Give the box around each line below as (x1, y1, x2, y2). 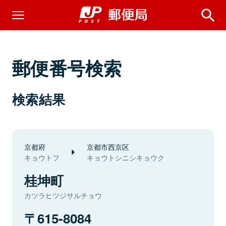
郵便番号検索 (12, 54, 122, 81)
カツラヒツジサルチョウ (24, 190, 102, 200)
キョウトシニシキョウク (87, 152, 164, 162)
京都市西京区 (87, 141, 129, 152)
